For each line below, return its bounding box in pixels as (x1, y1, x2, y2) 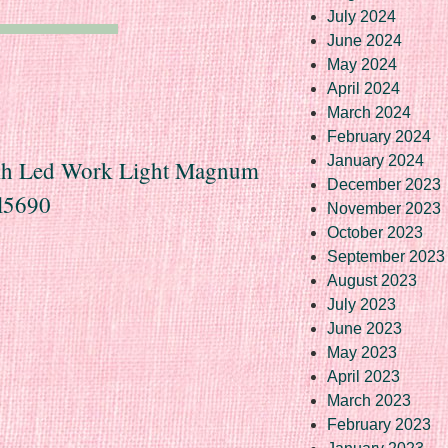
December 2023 (327, 175, 441, 193)
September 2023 (327, 247, 445, 265)
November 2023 (327, 199, 441, 217)
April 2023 (327, 367, 400, 385)
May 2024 (327, 55, 397, 73)
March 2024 (327, 103, 411, 121)
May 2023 (327, 343, 397, 361)
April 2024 (327, 79, 400, 97)
